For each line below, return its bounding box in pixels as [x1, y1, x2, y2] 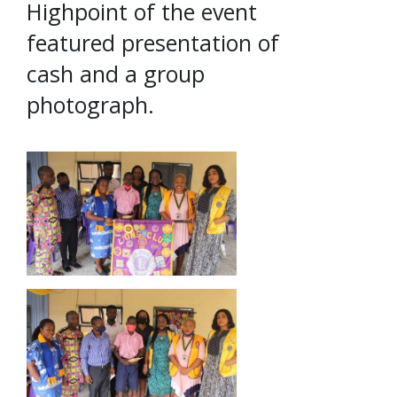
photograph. [27, 89, 154, 120]
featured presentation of [27, 27, 279, 58]
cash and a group [27, 58, 205, 89]
